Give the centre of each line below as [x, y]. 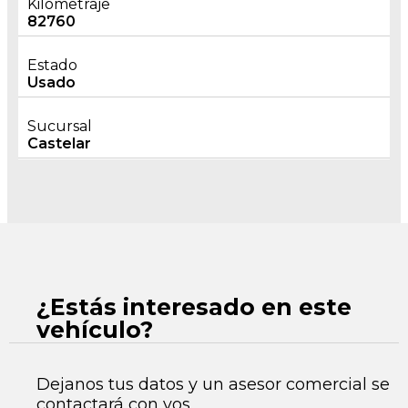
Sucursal [60, 126]
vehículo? [95, 330]
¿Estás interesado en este [194, 307]
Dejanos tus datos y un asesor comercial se [213, 384]
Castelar [59, 143]
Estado [52, 65]
